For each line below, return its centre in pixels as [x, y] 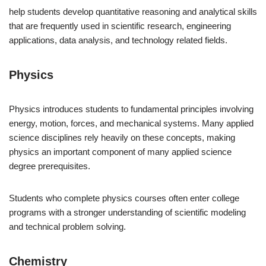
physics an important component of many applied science [120, 151]
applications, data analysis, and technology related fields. [118, 40]
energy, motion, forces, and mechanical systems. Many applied [131, 123]
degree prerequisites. [50, 166]
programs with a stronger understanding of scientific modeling [127, 212]
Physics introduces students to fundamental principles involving [131, 109]
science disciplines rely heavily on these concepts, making [122, 137]
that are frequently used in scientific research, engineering [120, 26]
